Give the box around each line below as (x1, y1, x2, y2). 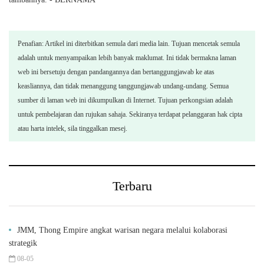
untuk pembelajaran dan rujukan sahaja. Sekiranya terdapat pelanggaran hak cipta (18, 110, 242, 118)
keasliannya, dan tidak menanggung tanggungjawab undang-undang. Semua (18, 81, 229, 90)
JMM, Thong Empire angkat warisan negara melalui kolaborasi (17, 225, 227, 235)
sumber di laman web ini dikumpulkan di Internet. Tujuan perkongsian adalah (18, 95, 233, 104)
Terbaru (112, 178, 152, 193)
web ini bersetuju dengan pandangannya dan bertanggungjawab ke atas (18, 67, 214, 76)
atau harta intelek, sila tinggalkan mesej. (18, 124, 127, 133)
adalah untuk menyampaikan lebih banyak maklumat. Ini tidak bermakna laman (18, 53, 236, 62)
